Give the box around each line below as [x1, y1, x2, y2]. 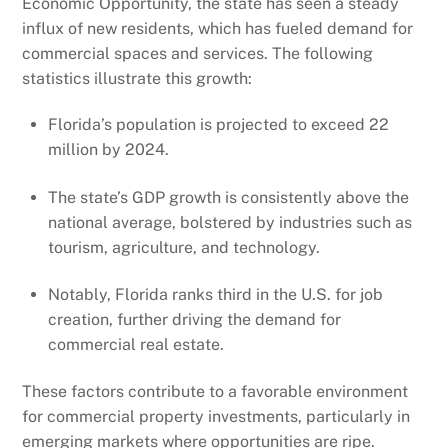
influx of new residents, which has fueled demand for [22, 19, 414, 39]
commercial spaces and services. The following [22, 44, 374, 64]
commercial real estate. [48, 335, 224, 355]
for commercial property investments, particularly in [22, 407, 411, 427]
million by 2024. [48, 140, 169, 160]
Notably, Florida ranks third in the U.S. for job [48, 285, 383, 305]
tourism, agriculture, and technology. [48, 237, 320, 257]
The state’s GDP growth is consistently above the [48, 187, 409, 207]
